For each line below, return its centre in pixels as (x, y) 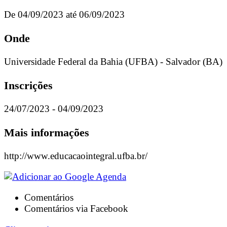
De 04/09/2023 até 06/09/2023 (64, 15)
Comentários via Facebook (76, 209)
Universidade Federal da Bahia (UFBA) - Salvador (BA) (113, 62)
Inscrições (28, 85)
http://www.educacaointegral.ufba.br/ (76, 156)
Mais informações (47, 132)
